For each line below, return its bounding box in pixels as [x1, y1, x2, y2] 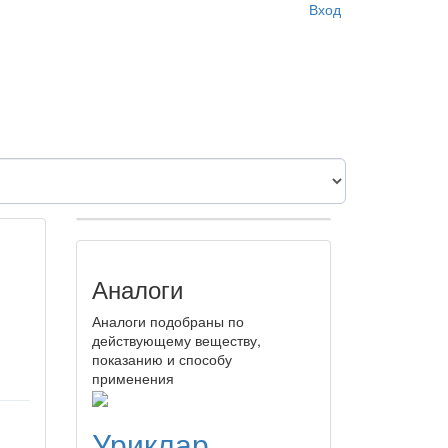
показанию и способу [92, 348, 232, 369]
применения [92, 367, 174, 388]
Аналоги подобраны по [92, 310, 244, 331]
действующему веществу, [92, 329, 261, 350]
